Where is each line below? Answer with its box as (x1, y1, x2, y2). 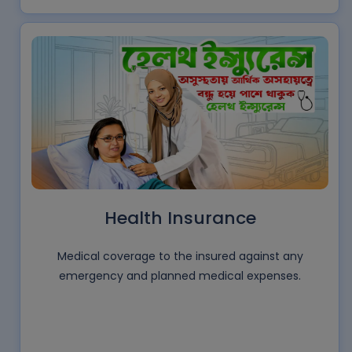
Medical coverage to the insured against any (57, 247, 303, 264)
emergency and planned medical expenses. (59, 267, 301, 284)
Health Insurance (104, 205, 256, 230)
